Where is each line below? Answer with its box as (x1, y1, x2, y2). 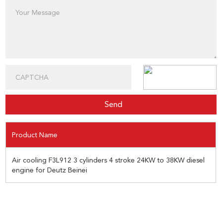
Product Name (12, 131, 58, 139)
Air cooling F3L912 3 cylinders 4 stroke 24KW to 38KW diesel (12, 156, 205, 165)
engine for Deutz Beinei (12, 166, 88, 174)
